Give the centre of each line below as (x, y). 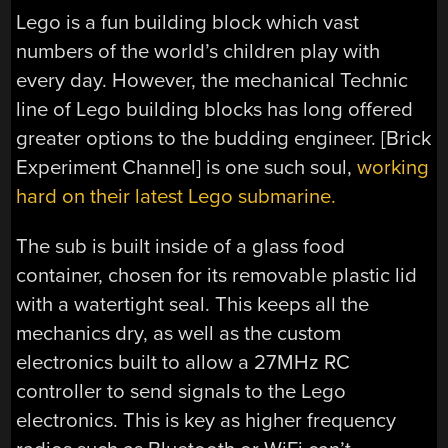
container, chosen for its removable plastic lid (217, 275)
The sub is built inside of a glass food (181, 246)
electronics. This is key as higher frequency (206, 420)
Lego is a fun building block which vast (188, 23)
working (393, 168)
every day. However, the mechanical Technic (212, 81)
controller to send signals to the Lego (181, 391)
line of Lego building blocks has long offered (215, 110)
